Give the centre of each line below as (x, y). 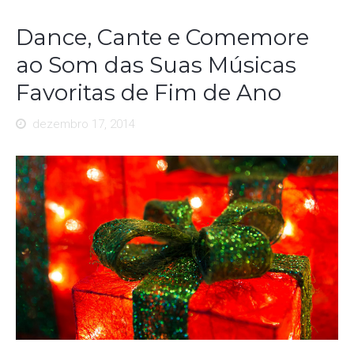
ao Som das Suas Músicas (156, 65)
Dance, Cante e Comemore (162, 37)
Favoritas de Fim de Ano (149, 92)
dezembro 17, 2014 (82, 124)
